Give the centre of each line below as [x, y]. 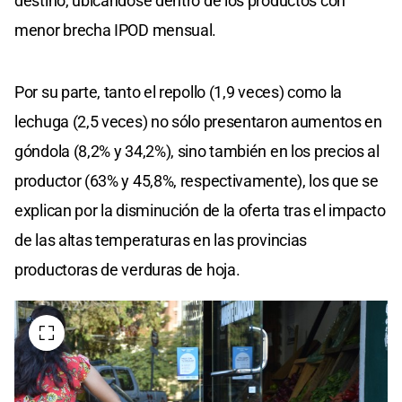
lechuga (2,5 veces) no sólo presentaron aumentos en [198, 121]
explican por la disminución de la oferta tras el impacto [200, 210]
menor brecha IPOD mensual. [116, 30]
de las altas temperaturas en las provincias [161, 240]
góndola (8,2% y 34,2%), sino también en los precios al [197, 151]
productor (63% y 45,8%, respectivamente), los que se [197, 180]
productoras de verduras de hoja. [127, 269]
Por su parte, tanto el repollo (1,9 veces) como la [179, 92]
